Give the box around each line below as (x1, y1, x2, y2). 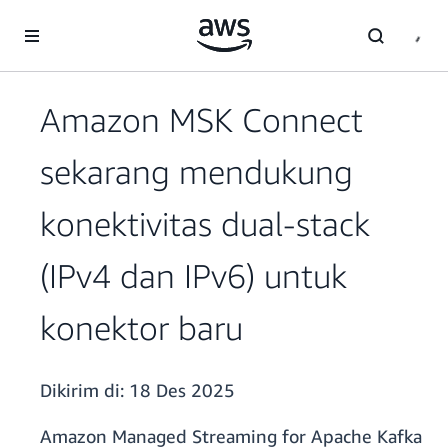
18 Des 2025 (129, 379, 235, 402)
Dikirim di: (40, 379, 129, 402)
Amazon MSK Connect (40, 100, 363, 140)
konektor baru (40, 308, 243, 348)
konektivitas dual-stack (40, 204, 370, 244)
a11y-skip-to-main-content (9, 11, 176, 28)
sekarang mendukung (40, 152, 353, 192)
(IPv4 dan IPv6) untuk (40, 256, 347, 296)
